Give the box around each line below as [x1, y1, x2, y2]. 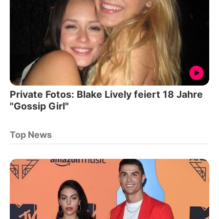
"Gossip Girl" [10, 100, 69, 112]
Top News [10, 129, 52, 140]
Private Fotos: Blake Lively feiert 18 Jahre [10, 88, 203, 100]
